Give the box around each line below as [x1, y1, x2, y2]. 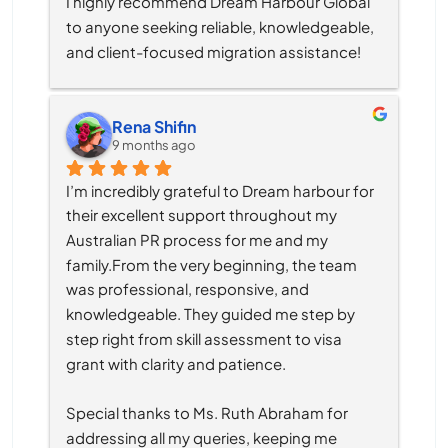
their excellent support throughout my [66, 204, 337, 224]
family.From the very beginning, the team [66, 254, 357, 274]
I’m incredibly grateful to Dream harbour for [66, 180, 374, 200]
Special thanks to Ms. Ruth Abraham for [66, 402, 348, 422]
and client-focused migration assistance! [66, 41, 361, 61]
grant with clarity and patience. [66, 353, 286, 373]
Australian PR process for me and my [66, 229, 328, 249]
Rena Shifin [112, 116, 196, 138]
